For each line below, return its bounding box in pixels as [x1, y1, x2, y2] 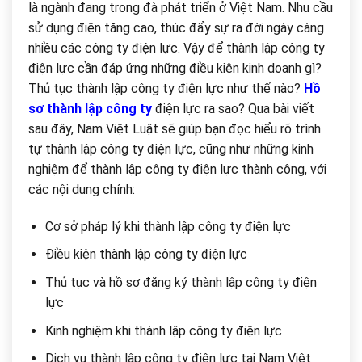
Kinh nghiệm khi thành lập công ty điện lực [44, 322, 282, 339]
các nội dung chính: [28, 181, 135, 197]
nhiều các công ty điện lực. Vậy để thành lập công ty [28, 40, 325, 56]
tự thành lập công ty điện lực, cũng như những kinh [28, 141, 314, 157]
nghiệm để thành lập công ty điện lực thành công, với [28, 161, 326, 177]
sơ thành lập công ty [28, 100, 152, 116]
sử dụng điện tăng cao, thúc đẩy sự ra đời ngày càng [28, 19, 324, 36]
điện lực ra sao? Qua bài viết [152, 100, 314, 116]
